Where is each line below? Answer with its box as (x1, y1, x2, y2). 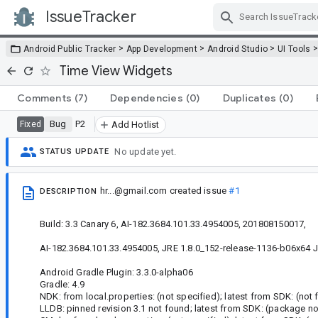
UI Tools (278, 43, 311, 54)
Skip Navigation (174, 23, 252, 36)
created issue (167, 185, 229, 196)
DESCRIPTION (40, 186, 97, 196)
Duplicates (222, 91, 276, 104)
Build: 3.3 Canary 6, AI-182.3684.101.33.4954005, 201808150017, (40, 218, 307, 229)
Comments (17, 91, 72, 104)
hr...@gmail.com (99, 185, 168, 196)
